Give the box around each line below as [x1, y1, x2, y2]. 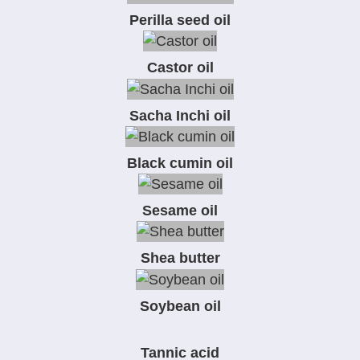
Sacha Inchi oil [129, 107, 231, 124]
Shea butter [140, 250, 220, 267]
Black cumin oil [127, 154, 233, 171]
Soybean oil [139, 297, 221, 314]
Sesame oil [142, 202, 218, 219]
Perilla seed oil [129, 12, 231, 29]
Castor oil [146, 59, 214, 76]
